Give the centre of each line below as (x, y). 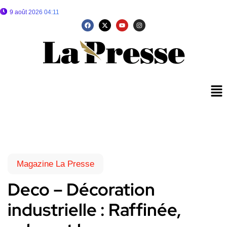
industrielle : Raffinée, (94, 210)
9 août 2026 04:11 (34, 12)
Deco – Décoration (81, 190)
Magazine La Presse (55, 164)
